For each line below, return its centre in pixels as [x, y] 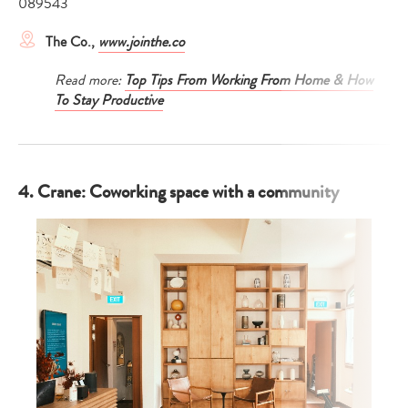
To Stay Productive [109, 101]
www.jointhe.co [142, 42]
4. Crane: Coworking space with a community [178, 192]
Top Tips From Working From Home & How [249, 81]
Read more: [90, 81]
